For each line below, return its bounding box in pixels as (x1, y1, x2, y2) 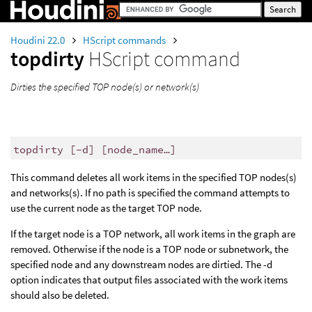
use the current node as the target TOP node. (10, 201, 202, 215)
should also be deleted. (10, 288, 109, 302)
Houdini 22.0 (10, 33, 67, 47)
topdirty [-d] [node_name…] (13, 142, 176, 156)
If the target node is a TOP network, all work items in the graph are (10, 227, 295, 241)
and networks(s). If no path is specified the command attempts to (10, 186, 290, 200)
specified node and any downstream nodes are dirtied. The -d (10, 258, 272, 272)
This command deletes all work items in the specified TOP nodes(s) (10, 171, 297, 185)
